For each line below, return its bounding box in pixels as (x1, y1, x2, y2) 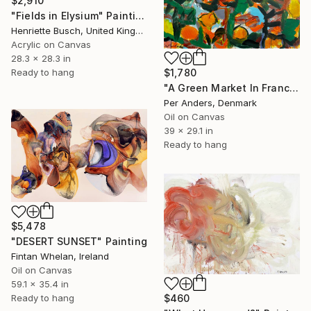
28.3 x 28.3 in (11, 52, 71, 64)
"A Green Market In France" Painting (289, 81, 299, 94)
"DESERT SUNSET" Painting (11, 235, 147, 248)
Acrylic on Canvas (11, 38, 91, 50)
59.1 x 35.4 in (11, 278, 69, 290)
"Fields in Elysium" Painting (135, 9, 145, 22)
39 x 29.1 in (164, 124, 213, 136)
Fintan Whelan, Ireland (11, 251, 109, 262)
